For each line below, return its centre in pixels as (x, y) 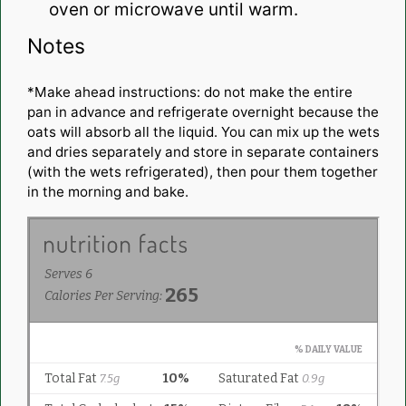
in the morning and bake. (107, 192)
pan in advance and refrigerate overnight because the (203, 112)
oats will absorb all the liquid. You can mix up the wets (203, 132)
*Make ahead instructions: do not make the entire (189, 92)
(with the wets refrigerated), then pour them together (202, 172)
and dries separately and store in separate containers (203, 152)
